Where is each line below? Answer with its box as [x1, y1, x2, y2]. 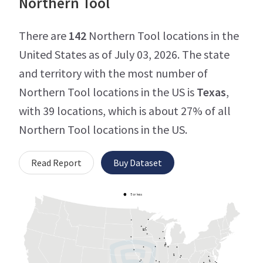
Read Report [31, 157, 82, 169]
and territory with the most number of [19, 66, 208, 81]
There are [19, 28, 69, 43]
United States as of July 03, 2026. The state [19, 47, 230, 62]
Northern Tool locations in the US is [19, 85, 197, 100]
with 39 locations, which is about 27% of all [19, 103, 231, 119]
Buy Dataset [113, 157, 162, 169]
